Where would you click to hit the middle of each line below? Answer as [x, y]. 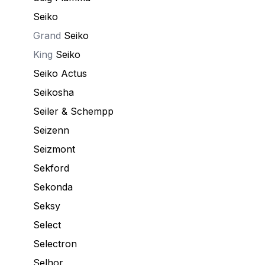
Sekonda [53, 187]
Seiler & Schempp [73, 111]
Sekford [51, 168]
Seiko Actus [60, 73]
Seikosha [54, 92]
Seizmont [54, 149]
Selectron [55, 244]
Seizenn [51, 130]
